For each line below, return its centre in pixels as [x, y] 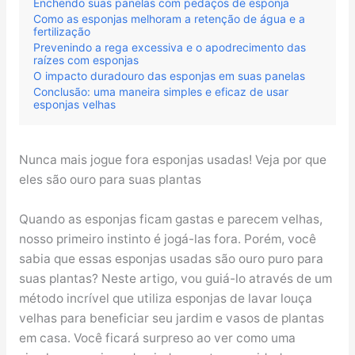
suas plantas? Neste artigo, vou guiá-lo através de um [175, 278]
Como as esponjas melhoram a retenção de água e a [169, 18]
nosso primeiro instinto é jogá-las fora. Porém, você [167, 239]
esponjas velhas [74, 104]
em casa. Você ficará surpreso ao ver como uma [157, 338]
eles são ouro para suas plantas [110, 179]
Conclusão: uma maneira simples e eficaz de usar [160, 91]
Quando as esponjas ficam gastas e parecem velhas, [170, 219]
